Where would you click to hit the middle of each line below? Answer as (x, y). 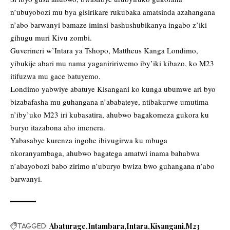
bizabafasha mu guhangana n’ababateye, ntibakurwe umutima (109, 102)
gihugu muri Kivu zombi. (51, 38)
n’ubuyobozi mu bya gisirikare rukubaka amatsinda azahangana (113, 12)
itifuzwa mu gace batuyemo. (55, 76)
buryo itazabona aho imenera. (58, 128)
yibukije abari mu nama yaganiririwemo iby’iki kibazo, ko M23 (112, 63)
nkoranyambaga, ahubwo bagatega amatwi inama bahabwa (105, 153)
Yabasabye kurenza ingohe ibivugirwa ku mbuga (89, 140)
